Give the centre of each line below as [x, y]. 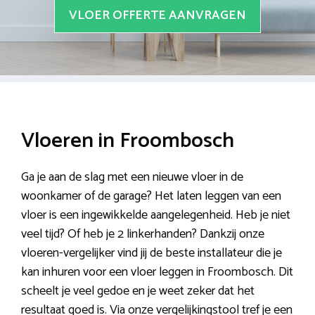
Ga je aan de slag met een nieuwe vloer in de [132, 178]
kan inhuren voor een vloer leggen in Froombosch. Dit [157, 272]
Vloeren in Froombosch [128, 141]
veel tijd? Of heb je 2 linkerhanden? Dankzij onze [143, 234]
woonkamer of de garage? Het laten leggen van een [151, 197]
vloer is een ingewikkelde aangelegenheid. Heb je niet [156, 216]
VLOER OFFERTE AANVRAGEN [157, 16]
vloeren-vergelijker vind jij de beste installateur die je [152, 253]
